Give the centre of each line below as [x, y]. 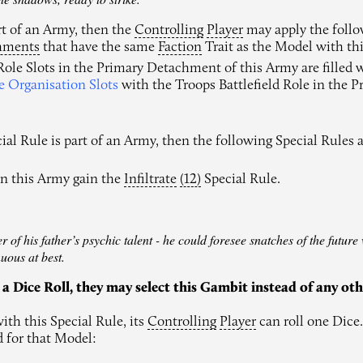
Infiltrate [151, 179]
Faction [180, 48]
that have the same [99, 48]
